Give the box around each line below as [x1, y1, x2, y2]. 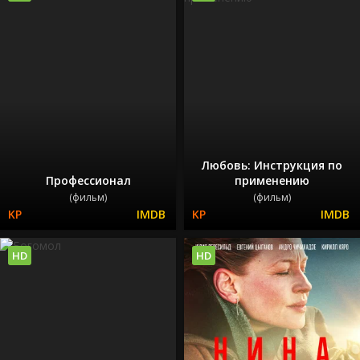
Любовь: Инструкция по [202, 157, 342, 173]
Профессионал [45, 172, 131, 188]
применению [235, 172, 309, 188]
